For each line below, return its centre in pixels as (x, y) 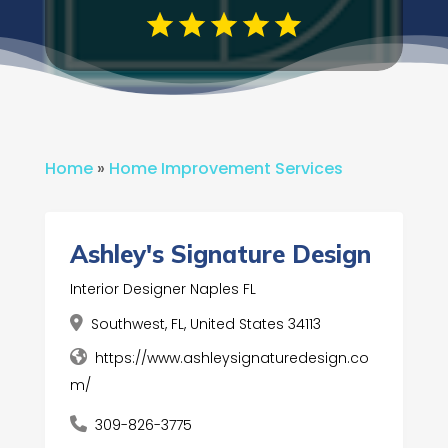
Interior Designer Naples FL (162, 289)
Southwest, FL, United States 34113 (205, 324)
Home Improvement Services (225, 169)
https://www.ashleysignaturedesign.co (231, 358)
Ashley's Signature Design (220, 254)
